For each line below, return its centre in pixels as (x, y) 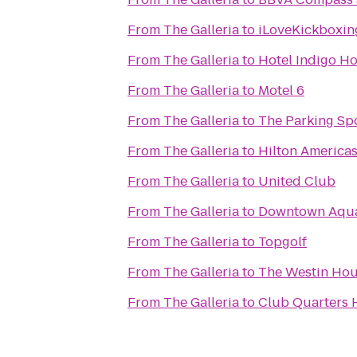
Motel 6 (281, 90)
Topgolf (282, 242)
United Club (297, 181)
